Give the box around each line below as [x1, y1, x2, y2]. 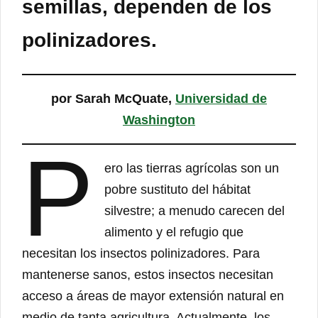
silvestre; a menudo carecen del [104, 203, 285, 218]
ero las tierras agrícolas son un [104, 160, 280, 175]
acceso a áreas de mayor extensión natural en [22, 288, 284, 303]
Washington [123, 112, 195, 127]
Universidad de [175, 91, 267, 106]
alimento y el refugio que [104, 224, 244, 239]
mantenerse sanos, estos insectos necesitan [22, 267, 273, 282]
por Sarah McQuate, [51, 91, 175, 106]
